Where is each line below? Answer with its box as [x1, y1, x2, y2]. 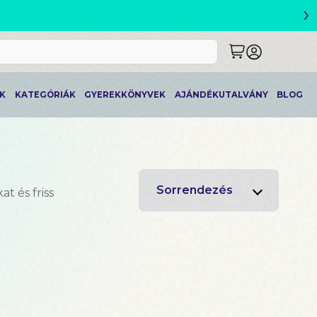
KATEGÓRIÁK [14, 89, 76, 100]
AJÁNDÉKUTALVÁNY [174, 89, 268, 100]
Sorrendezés [156, 183, 233, 197]
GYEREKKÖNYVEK [84, 89, 166, 100]
